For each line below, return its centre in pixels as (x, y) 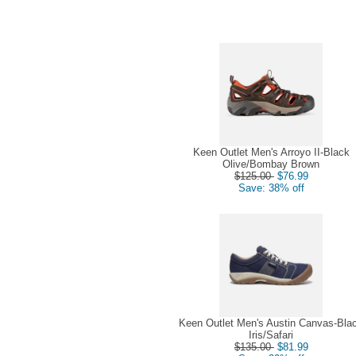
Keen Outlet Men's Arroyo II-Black (271, 152)
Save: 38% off (271, 188)
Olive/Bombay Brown (271, 164)
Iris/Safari (271, 335)
